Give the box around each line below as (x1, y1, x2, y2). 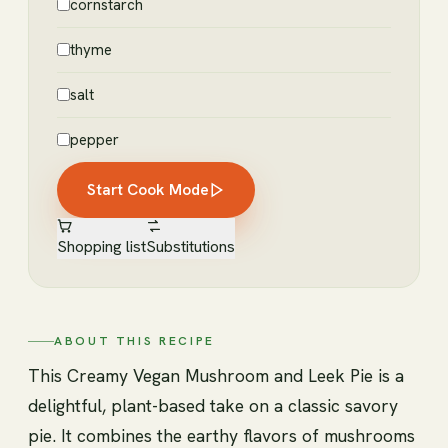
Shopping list (57, 236, 146, 258)
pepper (70, 130, 119, 151)
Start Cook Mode (87, 179, 209, 201)
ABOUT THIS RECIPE (54, 333, 215, 350)
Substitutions (146, 236, 235, 258)
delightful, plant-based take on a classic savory (28, 394, 398, 418)
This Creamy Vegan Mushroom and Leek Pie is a (28, 364, 404, 388)
